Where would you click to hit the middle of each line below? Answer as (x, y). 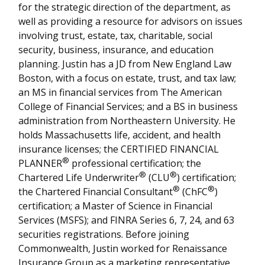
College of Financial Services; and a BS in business (128, 106)
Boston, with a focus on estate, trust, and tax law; (127, 78)
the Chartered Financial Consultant (96, 192)
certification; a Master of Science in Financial (116, 206)
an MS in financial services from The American (120, 92)
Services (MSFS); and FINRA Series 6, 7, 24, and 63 (127, 220)
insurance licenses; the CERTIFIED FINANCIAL (119, 149)
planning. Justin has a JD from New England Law (125, 64)
